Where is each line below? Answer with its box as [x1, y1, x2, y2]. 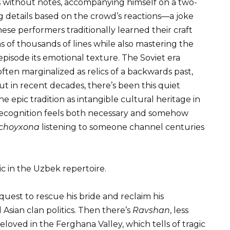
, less [170, 205, 188, 216]
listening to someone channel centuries [40, 122, 204, 132]
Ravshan [132, 205, 170, 216]
